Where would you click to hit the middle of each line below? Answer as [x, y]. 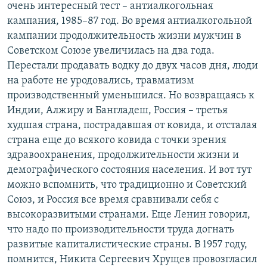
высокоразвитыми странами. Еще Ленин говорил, [129, 215]
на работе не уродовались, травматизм [101, 81]
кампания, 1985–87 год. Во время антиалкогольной [130, 21]
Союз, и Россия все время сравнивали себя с [113, 200]
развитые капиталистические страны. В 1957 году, [127, 245]
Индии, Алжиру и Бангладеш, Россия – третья [117, 111]
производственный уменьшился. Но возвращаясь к [131, 96]
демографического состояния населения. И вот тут [129, 170]
